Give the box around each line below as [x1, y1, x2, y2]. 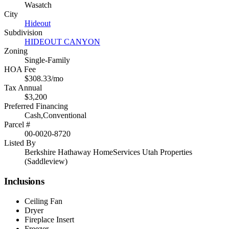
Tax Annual [4, 83, 42, 93]
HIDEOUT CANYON [25, 37, 100, 47]
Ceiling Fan [25, 196, 62, 205]
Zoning [4, 47, 28, 56]
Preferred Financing [4, 102, 68, 111]
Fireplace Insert [25, 215, 74, 224]
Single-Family [25, 56, 70, 65]
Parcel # [4, 120, 30, 129]
